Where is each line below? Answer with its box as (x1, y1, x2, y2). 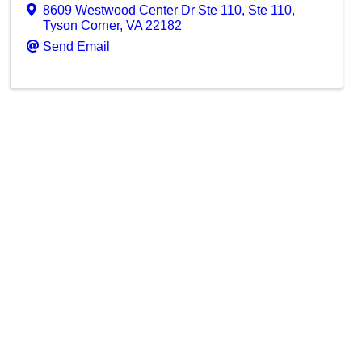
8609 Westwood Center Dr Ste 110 (43, 3, 242, 17)
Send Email (43, 40, 111, 53)
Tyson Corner (43, 19, 120, 32)
